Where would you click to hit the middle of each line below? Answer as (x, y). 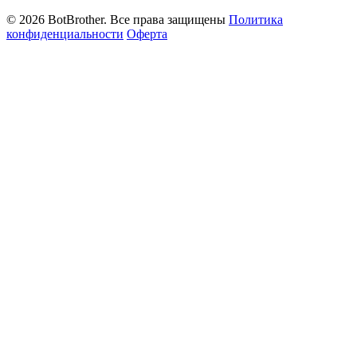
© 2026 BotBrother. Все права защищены (116, 20)
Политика (256, 20)
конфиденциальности (65, 34)
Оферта (147, 34)
